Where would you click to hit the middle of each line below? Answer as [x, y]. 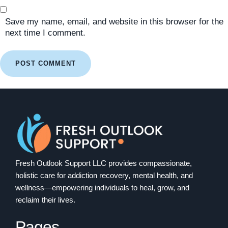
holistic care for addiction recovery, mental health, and [104, 176]
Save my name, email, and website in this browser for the [114, 21]
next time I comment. [45, 33]
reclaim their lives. [45, 200]
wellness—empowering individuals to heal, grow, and [102, 188]
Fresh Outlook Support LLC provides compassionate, [104, 163]
